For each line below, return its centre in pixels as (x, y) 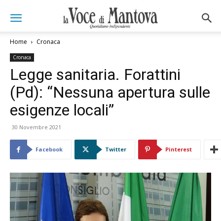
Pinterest (179, 149)
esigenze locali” (62, 110)
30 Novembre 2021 (37, 127)
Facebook (49, 149)
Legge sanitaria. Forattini (95, 74)
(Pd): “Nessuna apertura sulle (110, 92)
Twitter (116, 149)
